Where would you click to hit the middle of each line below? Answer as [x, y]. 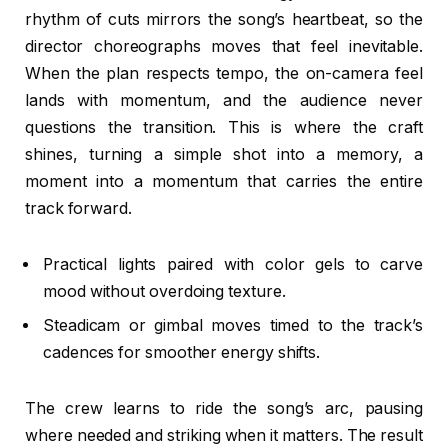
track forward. [78, 209]
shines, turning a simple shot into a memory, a [224, 155]
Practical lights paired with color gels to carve [233, 264]
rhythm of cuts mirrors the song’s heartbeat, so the [224, 20]
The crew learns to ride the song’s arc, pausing [224, 408]
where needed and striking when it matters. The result [224, 435]
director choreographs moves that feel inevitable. [224, 47]
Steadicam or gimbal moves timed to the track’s [233, 325]
